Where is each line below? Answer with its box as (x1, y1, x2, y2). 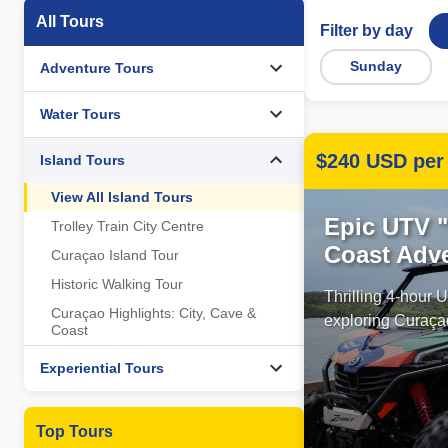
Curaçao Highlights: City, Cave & (51, 305, 256, 321)
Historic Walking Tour (51, 276, 183, 292)
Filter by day (320, 22, 413, 40)
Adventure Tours (40, 59, 154, 76)
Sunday (350, 58, 402, 75)
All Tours (36, 12, 104, 30)
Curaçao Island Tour (51, 247, 179, 263)
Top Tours (36, 422, 113, 440)
